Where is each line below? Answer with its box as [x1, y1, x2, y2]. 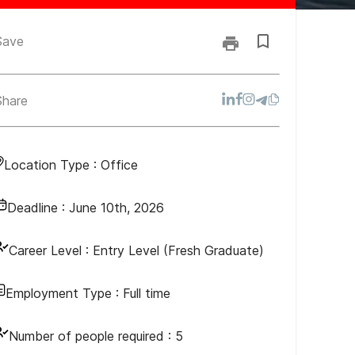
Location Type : [4, 157, 101, 173]
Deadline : [7, 200, 69, 216]
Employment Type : [6, 285, 123, 301]
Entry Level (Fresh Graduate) [93, 242, 264, 258]
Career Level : [9, 242, 89, 258]
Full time [123, 285, 170, 301]
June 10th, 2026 [69, 200, 164, 216]
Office [101, 157, 138, 173]
